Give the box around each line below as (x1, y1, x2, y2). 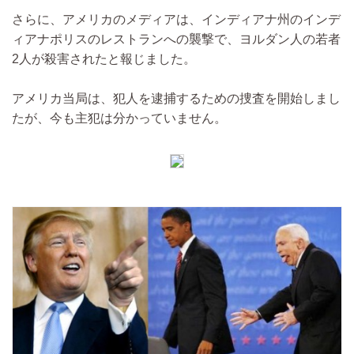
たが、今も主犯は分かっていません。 (12, 111, 227, 126)
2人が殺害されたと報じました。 (12, 52, 196, 66)
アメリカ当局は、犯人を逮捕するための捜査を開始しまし (12, 92, 341, 106)
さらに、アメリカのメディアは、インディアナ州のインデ (12, 13, 341, 27)
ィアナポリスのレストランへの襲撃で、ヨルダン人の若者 (12, 32, 341, 47)
